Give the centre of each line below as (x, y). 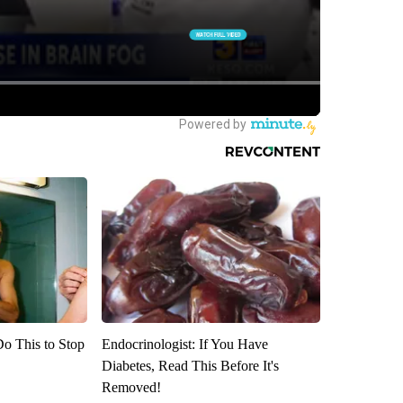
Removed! (131, 388)
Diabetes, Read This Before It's (190, 366)
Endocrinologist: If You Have (184, 345)
